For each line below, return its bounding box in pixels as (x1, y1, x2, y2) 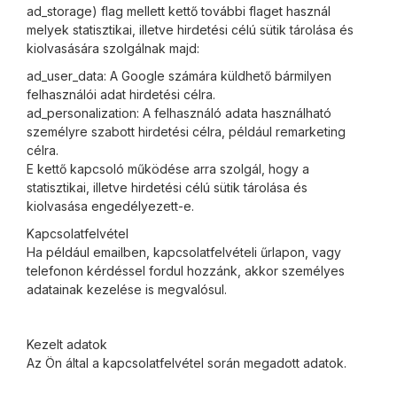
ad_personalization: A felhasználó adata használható (27, 105, 331, 121)
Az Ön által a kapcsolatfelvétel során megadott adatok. (27, 355, 346, 370)
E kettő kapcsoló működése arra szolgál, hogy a (27, 161, 309, 176)
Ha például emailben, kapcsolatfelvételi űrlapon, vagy (27, 245, 341, 260)
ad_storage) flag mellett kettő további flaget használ (27, 4, 331, 19)
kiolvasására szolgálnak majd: (27, 41, 199, 56)
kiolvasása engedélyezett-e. (27, 198, 194, 214)
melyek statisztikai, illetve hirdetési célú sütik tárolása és (27, 22, 354, 37)
